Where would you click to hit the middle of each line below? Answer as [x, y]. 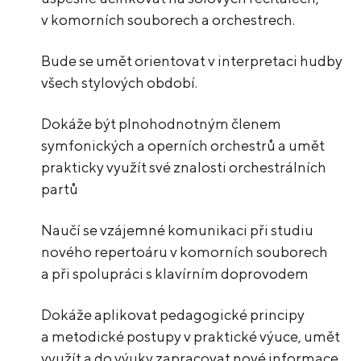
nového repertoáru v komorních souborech [185, 252]
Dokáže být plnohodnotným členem [162, 124]
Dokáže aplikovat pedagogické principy [173, 315]
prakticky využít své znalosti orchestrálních [184, 168]
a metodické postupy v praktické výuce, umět [191, 337]
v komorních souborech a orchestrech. [168, 20]
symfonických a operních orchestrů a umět [183, 146]
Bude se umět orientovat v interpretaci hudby [192, 61]
